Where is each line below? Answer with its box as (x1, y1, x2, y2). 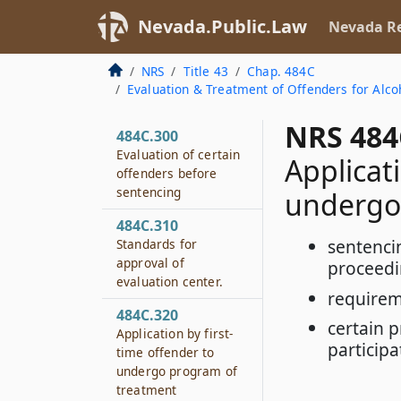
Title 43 (183, 63, 228, 80)
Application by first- (116, 325, 234, 342)
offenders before (116, 165, 218, 182)
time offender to (116, 344, 215, 361)
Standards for (116, 235, 198, 252)
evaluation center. (116, 273, 223, 290)
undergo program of (116, 363, 237, 380)
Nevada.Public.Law (138, 14, 307, 38)
